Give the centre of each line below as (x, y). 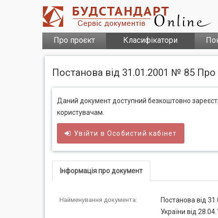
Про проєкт (74, 40)
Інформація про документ (101, 171)
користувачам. (81, 112)
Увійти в (91, 133)
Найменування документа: (98, 200)
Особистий (127, 133)
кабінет (162, 133)
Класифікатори (150, 40)
